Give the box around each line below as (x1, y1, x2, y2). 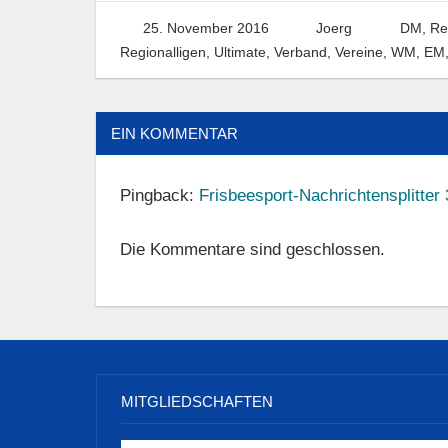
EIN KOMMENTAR (111, 124, 238, 142)
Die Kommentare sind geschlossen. (120, 240, 385, 260)
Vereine (335, 43, 383, 60)
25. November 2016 (142, 19, 269, 36)
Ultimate (214, 43, 266, 60)
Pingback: (120, 185, 199, 205)
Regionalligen (120, 43, 206, 60)
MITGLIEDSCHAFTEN (121, 392, 273, 410)
